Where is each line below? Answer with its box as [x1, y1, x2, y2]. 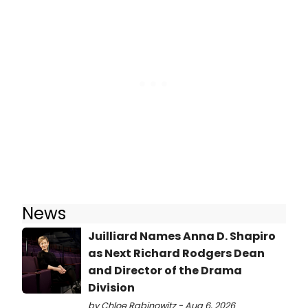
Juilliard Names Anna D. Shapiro [88, 228, 276, 245]
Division [88, 280, 135, 296]
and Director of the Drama [88, 263, 242, 279]
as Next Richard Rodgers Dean [88, 245, 265, 262]
